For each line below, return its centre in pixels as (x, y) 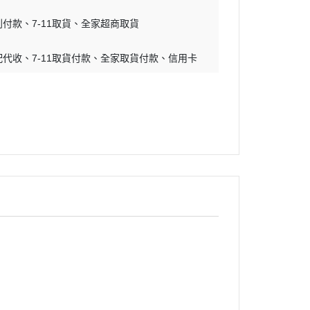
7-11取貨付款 (62, 58)
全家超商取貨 (110, 24)
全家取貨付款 (130, 58)
